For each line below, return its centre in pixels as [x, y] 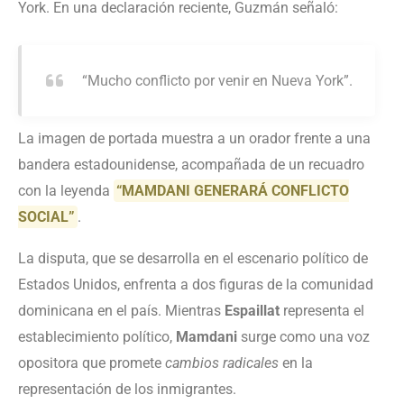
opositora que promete [92, 363]
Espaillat [252, 311]
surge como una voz [303, 337]
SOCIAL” [46, 217]
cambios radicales [222, 363]
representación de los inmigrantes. [127, 390]
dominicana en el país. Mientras [121, 311]
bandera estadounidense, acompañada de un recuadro [191, 165]
